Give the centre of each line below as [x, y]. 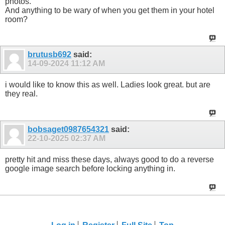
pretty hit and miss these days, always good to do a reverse [109, 159]
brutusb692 [49, 55]
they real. [21, 94]
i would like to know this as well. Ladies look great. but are [108, 85]
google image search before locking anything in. [90, 168]
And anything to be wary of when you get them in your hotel [110, 10]
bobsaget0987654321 [68, 129]
